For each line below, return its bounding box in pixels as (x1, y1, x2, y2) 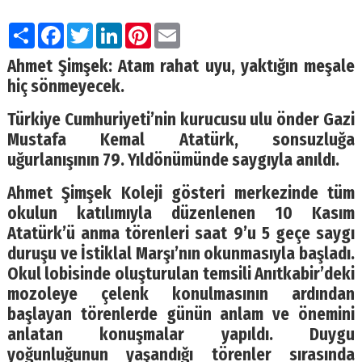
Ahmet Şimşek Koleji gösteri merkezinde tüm (6, 183, 356, 204)
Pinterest (150, 19, 214, 40)
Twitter (92, 19, 141, 40)
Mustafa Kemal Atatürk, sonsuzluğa (6, 129, 356, 150)
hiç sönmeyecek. (6, 76, 124, 97)
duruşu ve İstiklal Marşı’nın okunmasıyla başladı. (6, 243, 356, 264)
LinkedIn (121, 19, 182, 40)
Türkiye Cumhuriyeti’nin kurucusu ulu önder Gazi (6, 109, 356, 130)
